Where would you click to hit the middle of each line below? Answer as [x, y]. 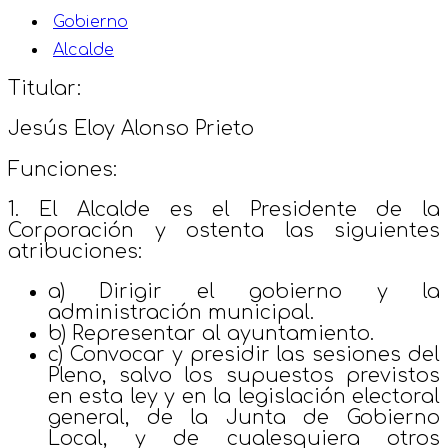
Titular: [44, 89]
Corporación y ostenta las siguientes [224, 230]
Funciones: [62, 169]
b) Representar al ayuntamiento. [211, 333]
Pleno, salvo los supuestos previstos [244, 375]
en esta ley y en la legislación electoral [244, 396]
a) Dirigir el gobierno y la [244, 291]
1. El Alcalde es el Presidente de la [224, 209]
